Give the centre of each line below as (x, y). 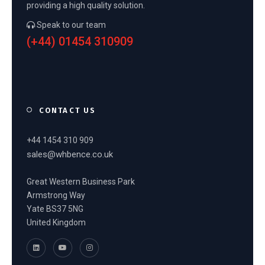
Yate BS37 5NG (55, 209)
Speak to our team (70, 25)
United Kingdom (56, 222)
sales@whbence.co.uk (70, 154)
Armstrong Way (56, 195)
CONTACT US (68, 110)
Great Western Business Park (81, 181)
